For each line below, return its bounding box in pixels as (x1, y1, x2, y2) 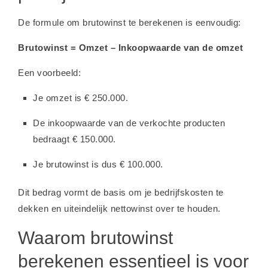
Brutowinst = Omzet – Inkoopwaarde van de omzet (18, 42, 243, 53)
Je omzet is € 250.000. (33, 92, 128, 103)
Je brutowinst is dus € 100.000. (33, 159, 163, 169)
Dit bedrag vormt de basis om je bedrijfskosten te (18, 187, 224, 197)
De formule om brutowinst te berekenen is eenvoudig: (18, 17, 241, 28)
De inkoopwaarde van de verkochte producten (33, 117, 225, 128)
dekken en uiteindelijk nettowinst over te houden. (18, 203, 221, 214)
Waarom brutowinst (18, 227, 173, 248)
